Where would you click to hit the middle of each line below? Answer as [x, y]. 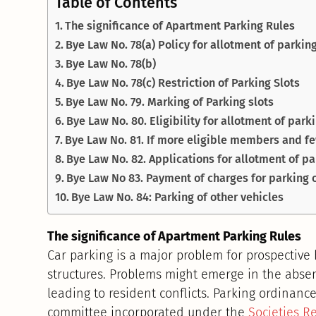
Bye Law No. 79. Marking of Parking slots [170, 102]
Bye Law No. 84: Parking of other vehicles [178, 197]
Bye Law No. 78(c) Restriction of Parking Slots [183, 83]
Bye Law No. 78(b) [111, 64]
